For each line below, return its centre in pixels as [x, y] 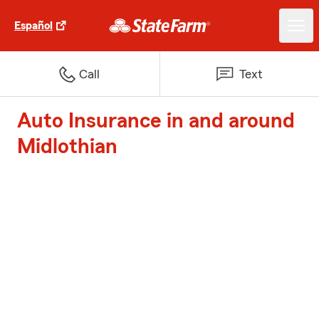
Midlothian [67, 147]
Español [33, 26]
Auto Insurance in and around [156, 121]
